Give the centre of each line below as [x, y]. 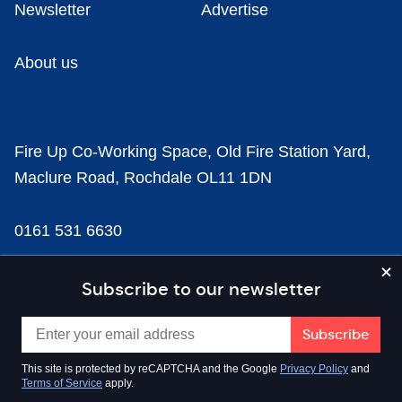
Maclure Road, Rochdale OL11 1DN [143, 178]
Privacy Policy [314, 369]
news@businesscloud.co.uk [114, 284]
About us [46, 63]
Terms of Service [62, 383]
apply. [118, 383]
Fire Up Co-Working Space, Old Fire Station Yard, [192, 152]
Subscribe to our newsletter [201, 289]
